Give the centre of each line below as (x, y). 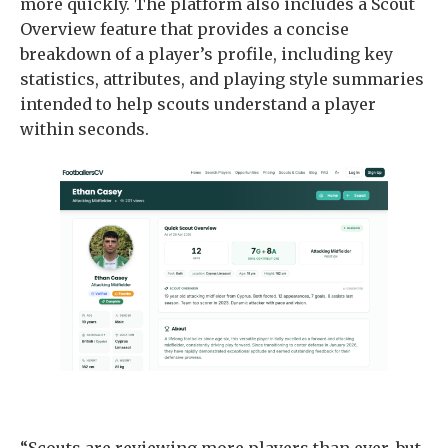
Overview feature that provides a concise (184, 29)
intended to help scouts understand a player (198, 104)
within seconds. (84, 129)
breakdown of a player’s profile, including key (206, 54)
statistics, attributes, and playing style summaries (222, 79)
